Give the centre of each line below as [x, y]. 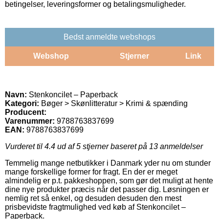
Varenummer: [30, 121]
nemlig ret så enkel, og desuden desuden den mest [93, 198]
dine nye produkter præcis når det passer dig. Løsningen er [107, 189]
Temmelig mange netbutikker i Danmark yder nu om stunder [108, 163]
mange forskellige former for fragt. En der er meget [91, 172]
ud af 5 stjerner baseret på [102, 146]
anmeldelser [180, 146]
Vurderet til [25, 146]
